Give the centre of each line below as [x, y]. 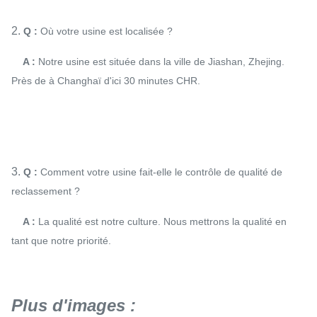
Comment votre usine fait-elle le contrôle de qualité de [160, 172]
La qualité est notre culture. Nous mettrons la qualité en [161, 221]
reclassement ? [46, 191]
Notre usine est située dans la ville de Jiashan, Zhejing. [160, 62]
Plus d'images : [74, 305]
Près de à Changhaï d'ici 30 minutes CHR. [106, 81]
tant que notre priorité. [61, 241]
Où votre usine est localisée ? [105, 31]
